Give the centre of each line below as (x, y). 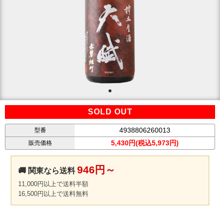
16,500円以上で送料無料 (53, 194)
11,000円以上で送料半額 (53, 184)
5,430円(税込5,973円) (145, 143)
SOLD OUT (110, 112)
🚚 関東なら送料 (48, 171)
